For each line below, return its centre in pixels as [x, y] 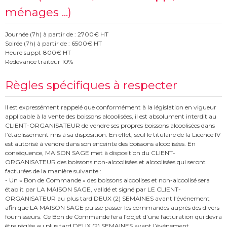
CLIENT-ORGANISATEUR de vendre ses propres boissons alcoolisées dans [110, 126]
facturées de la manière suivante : [53, 171]
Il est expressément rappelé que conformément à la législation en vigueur [111, 107]
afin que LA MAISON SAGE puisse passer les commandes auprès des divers [112, 208]
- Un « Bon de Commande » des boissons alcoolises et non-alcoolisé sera [107, 180]
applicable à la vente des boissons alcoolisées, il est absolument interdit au [111, 117]
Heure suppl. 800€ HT [38, 52]
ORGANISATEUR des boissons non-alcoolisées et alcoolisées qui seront [105, 162]
